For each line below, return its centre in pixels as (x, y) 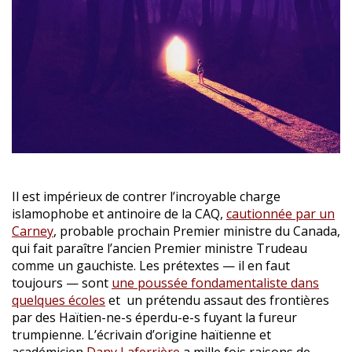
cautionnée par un (280, 213)
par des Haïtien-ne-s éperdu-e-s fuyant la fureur (154, 317)
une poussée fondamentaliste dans (215, 282)
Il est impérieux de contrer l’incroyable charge (146, 196)
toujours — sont (62, 282)
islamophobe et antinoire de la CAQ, (119, 213)
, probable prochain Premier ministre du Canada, (197, 231)
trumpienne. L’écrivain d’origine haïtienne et (141, 334)
